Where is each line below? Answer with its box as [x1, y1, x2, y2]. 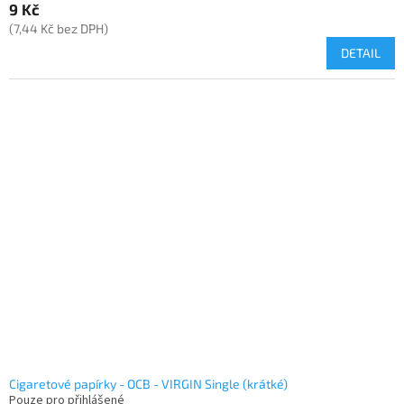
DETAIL [341, 45, 381, 61]
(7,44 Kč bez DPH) [9, 21, 108, 37]
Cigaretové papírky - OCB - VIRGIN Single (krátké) [9, 376, 288, 392]
